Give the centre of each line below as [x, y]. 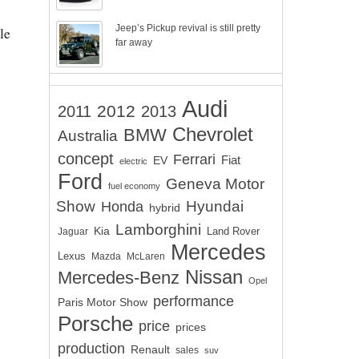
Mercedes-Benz [119, 278]
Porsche [95, 324]
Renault [150, 349]
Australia [88, 136]
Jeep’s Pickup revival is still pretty [188, 28]
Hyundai [215, 206]
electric [133, 161]
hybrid [165, 208]
